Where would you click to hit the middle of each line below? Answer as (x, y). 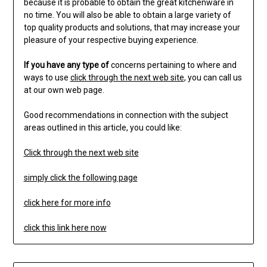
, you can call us (213, 78)
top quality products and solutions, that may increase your (132, 28)
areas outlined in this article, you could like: (103, 128)
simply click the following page (80, 178)
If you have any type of (66, 65)
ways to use (47, 78)
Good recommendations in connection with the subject (126, 115)
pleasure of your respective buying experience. (111, 40)
